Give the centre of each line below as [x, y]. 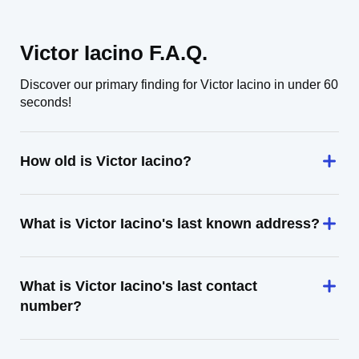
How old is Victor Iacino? [106, 161]
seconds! [46, 102]
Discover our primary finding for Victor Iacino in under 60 [179, 85]
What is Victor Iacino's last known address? [170, 224]
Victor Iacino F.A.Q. [114, 53]
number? [51, 306]
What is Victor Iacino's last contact [139, 286]
